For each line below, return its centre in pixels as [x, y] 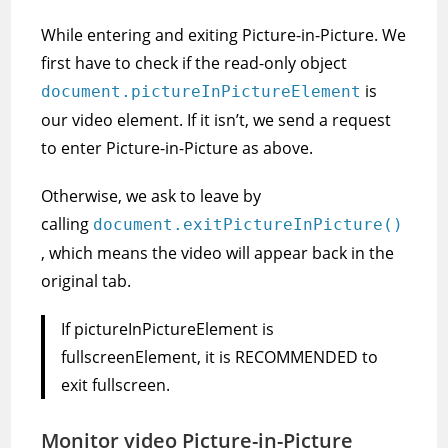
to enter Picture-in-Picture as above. [177, 148]
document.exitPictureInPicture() [248, 224]
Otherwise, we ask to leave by [151, 196]
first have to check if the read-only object [194, 63]
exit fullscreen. [116, 385]
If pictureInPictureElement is [168, 329]
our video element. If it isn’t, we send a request [216, 120]
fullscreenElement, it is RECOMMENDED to [220, 357]
